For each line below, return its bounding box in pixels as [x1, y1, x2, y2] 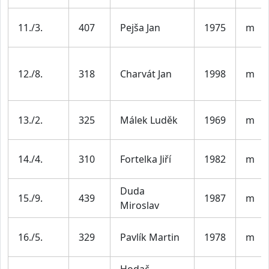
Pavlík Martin [120, 230, 180, 244]
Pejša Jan [120, 20, 160, 34]
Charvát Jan [120, 67, 172, 80]
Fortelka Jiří [120, 152, 171, 166]
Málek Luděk [120, 113, 178, 127]
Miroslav [120, 198, 159, 212]
